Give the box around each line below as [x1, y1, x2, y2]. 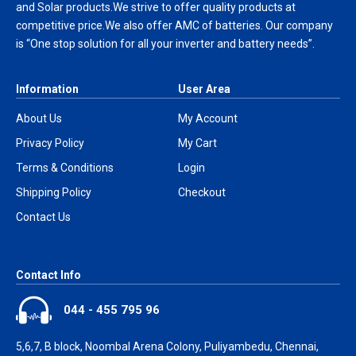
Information [16, 83, 79, 96]
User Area [178, 83, 230, 96]
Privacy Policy [16, 137, 84, 150]
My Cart [178, 137, 217, 150]
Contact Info [16, 269, 81, 282]
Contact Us [16, 211, 71, 224]
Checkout [178, 186, 226, 199]
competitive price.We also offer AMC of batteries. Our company [16, 19, 333, 33]
